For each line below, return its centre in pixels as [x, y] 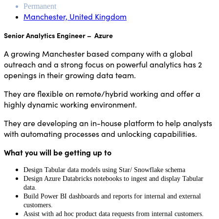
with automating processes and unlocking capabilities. [101, 133]
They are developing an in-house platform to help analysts [108, 122]
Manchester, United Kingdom [75, 16]
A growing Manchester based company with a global [98, 53]
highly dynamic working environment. [70, 104]
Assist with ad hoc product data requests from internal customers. [114, 214]
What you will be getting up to [58, 152]
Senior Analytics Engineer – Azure [58, 35]
